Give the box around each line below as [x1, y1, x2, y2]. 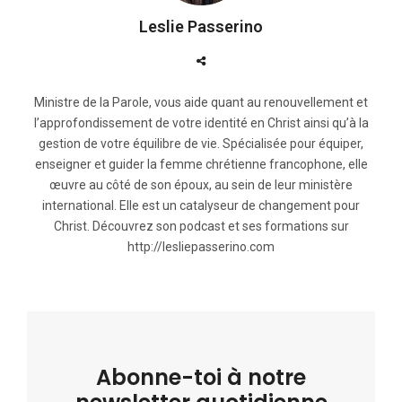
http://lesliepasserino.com [127, 239, 275, 254]
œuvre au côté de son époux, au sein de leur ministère [49, 177, 353, 192]
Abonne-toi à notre [96, 362, 306, 392]
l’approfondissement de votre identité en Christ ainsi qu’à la [33, 115, 369, 130]
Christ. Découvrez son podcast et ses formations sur [53, 218, 349, 233]
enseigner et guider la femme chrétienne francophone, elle [34, 156, 368, 171]
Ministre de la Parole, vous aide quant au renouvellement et [34, 94, 368, 109]
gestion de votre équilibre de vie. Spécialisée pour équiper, [39, 135, 363, 151]
